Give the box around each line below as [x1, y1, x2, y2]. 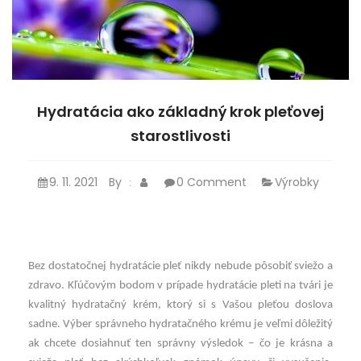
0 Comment [176, 174, 247, 191]
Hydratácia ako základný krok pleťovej [37, 102, 324, 122]
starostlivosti [131, 126, 230, 147]
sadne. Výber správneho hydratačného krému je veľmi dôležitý [28, 318, 333, 331]
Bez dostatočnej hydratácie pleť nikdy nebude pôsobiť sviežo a [28, 260, 333, 273]
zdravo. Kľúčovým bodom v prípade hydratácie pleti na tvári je [28, 280, 333, 293]
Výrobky [275, 174, 319, 191]
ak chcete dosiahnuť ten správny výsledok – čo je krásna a [28, 338, 333, 351]
